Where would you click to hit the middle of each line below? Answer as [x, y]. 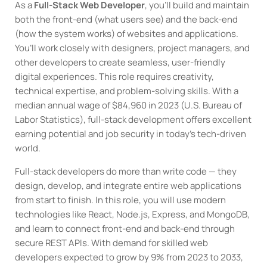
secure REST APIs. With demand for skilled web [112, 243]
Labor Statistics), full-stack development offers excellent [133, 119]
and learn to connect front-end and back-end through [125, 228]
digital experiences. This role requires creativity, [115, 76]
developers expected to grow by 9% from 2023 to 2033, [129, 257]
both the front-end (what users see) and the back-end [127, 19]
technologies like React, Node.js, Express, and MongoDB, [133, 214]
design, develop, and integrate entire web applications [128, 185]
